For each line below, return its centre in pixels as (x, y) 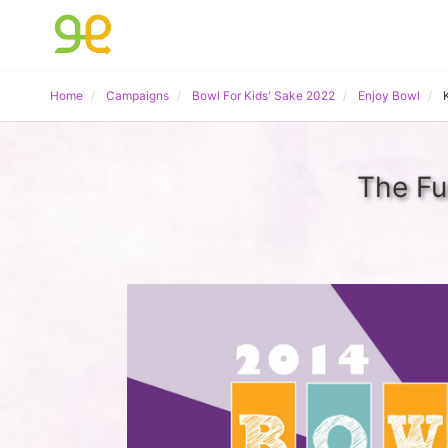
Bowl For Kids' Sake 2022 (263, 95)
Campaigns (137, 95)
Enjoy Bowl (389, 95)
